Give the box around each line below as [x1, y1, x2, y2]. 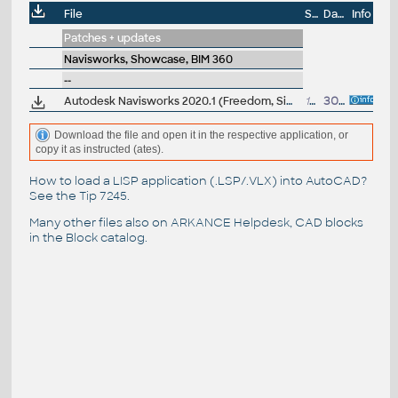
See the [28, 187, 79, 203]
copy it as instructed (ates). [35, 143, 163, 156]
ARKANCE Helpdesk [170, 214, 290, 230]
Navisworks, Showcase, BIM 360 [63, 52, 233, 68]
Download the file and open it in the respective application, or [53, 128, 348, 141]
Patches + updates [63, 31, 161, 46]
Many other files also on [28, 214, 171, 230]
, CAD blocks [289, 214, 363, 230]
